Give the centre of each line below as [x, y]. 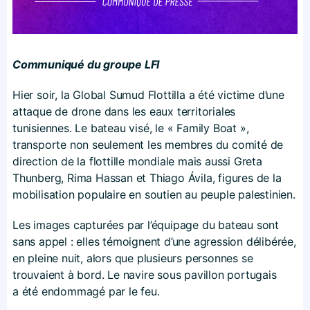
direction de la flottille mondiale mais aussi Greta [137, 161]
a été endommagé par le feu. [86, 291]
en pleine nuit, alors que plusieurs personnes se [133, 258]
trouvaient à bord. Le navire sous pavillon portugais [145, 274]
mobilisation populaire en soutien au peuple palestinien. [154, 194]
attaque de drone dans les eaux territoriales [124, 111]
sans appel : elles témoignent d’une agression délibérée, [154, 241]
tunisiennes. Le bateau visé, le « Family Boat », [131, 128]
